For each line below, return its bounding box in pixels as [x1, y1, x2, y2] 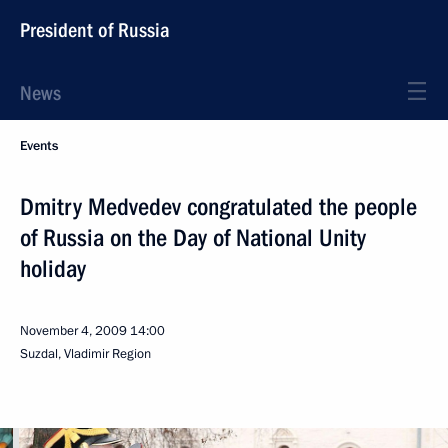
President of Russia [20, 18, 170, 42]
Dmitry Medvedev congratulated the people [20, 193, 417, 221]
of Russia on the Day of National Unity [20, 224, 366, 252]
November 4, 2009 [20, 322, 127, 340]
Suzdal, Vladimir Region [20, 345, 151, 363]
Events [20, 137, 58, 155]
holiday [20, 255, 86, 283]
